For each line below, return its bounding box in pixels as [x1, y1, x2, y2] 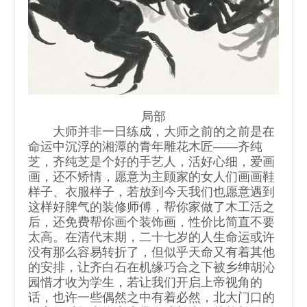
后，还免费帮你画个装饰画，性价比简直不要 [28, 215, 275, 230]
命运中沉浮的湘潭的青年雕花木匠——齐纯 [28, 140, 262, 154]
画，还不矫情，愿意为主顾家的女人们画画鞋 [28, 170, 275, 184]
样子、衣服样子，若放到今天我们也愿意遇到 [28, 185, 275, 199]
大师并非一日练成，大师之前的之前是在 [28, 125, 275, 139]
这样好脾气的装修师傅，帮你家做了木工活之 [28, 200, 275, 214]
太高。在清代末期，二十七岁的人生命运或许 [28, 230, 275, 245]
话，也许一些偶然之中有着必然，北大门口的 [28, 291, 275, 305]
